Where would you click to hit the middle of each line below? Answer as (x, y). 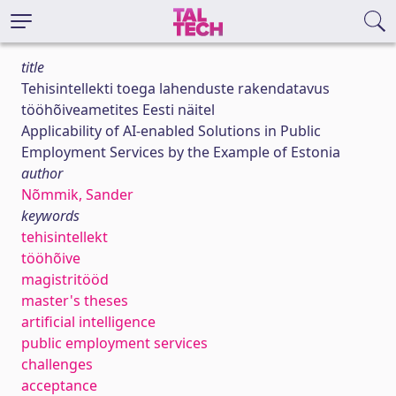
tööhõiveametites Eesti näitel (118, 110)
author (42, 173)
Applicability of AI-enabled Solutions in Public (171, 131)
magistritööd (65, 279)
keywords (50, 216)
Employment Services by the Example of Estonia (181, 152)
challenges (57, 364)
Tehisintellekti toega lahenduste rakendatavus (175, 88)
